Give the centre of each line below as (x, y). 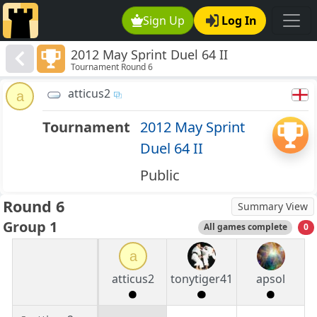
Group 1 (30, 227)
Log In (239, 21)
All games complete (245, 227)
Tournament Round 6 (112, 67)
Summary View (273, 207)
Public (160, 175)
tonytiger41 (202, 279)
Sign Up (164, 21)
